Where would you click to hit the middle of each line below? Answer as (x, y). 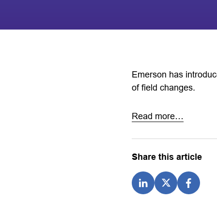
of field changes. (163, 88)
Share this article (167, 157)
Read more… (158, 116)
